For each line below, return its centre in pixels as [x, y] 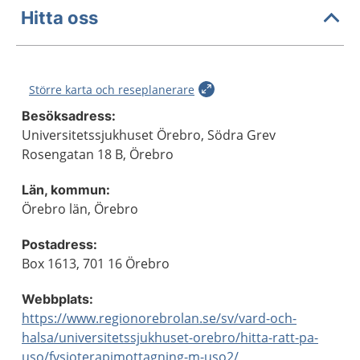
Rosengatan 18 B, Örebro [98, 154]
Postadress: [59, 244]
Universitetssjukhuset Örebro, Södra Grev [149, 135]
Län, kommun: [66, 190]
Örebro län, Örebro [80, 209]
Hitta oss [59, 17]
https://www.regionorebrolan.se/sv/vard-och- [159, 318]
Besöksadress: [69, 116]
